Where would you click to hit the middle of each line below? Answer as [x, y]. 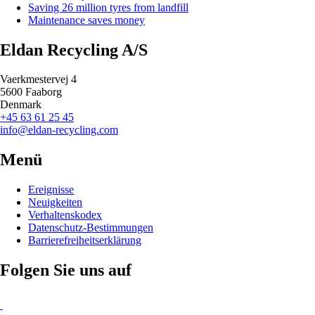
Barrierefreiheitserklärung [85, 240]
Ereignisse [51, 190]
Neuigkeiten [55, 202]
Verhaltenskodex [65, 215]
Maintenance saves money [86, 20]
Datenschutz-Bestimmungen [91, 228]
